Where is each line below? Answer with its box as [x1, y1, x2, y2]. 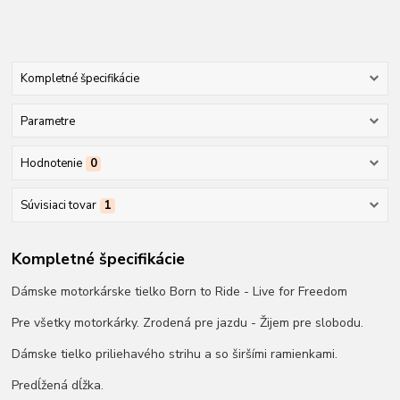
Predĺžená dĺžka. [12, 376, 104, 394]
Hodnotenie [20, 154, 82, 171]
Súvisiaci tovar [20, 197, 96, 214]
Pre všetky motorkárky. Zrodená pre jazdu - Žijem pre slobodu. [12, 313, 364, 331]
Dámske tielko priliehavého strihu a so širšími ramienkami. [12, 345, 338, 362]
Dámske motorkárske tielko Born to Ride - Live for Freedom [12, 282, 348, 300]
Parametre [20, 112, 75, 129]
